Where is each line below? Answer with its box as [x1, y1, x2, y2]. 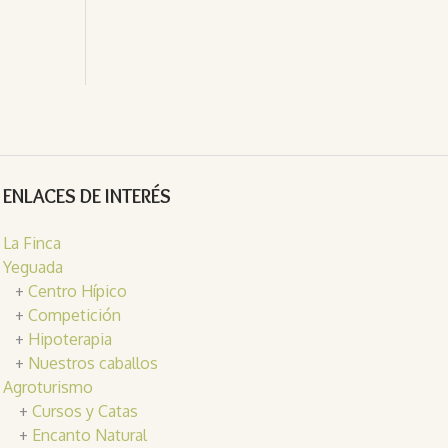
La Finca [2, 233, 61, 254]
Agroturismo [2, 377, 93, 398]
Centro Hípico [27, 281, 127, 302]
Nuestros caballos [27, 353, 158, 374]
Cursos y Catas [31, 401, 138, 422]
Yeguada [2, 257, 63, 278]
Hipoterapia [27, 329, 112, 350]
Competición [27, 305, 121, 326]
